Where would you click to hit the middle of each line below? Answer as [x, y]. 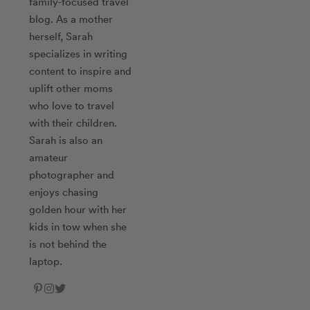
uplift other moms [71, 88]
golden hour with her [78, 209]
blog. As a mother [71, 18]
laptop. [46, 261]
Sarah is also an [66, 139]
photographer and [72, 174]
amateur [49, 157]
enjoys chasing [64, 191]
